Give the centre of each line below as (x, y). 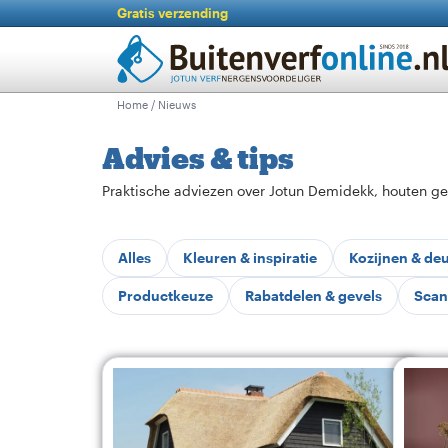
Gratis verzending (172, 13)
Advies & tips (198, 158)
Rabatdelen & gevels (313, 295)
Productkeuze (165, 295)
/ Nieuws (172, 104)
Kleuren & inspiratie (250, 257)
